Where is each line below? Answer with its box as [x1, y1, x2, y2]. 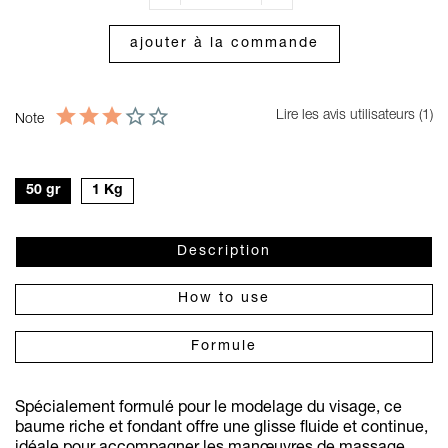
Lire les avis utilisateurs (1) [272, 108, 433, 123]
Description [177, 244, 271, 259]
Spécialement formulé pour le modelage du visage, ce [15, 400, 402, 417]
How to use [178, 292, 270, 307]
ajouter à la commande [129, 37, 319, 51]
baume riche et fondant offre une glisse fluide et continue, [15, 420, 428, 437]
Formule [191, 339, 257, 354]
